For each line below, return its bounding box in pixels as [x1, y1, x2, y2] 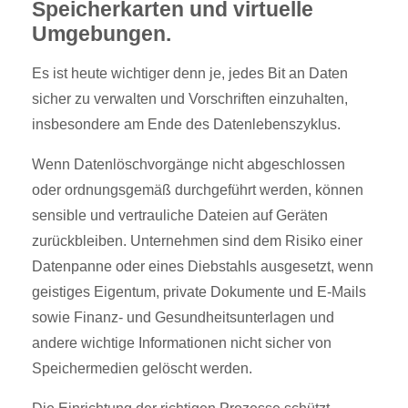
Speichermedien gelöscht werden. [32, 361, 252, 376]
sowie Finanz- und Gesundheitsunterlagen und [32, 310, 334, 325]
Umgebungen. [32, 22, 171, 46]
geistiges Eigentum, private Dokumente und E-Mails [32, 284, 366, 300]
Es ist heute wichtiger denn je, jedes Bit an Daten [32, 66, 348, 81]
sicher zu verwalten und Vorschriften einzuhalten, [32, 91, 348, 107]
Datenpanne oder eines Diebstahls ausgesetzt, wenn [32, 259, 373, 274]
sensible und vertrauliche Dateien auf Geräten [32, 208, 328, 223]
